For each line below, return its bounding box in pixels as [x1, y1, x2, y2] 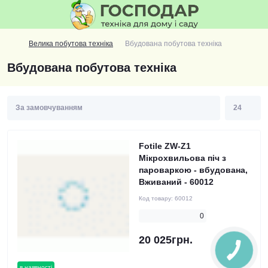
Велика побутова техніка [29, 39, 113, 48]
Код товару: [139, 195, 175, 202]
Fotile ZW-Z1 [139, 141, 191, 151]
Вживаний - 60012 [139, 177, 214, 187]
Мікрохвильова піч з [139, 153, 226, 163]
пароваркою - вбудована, [139, 165, 248, 175]
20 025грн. [139, 234, 193, 246]
